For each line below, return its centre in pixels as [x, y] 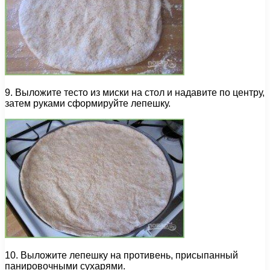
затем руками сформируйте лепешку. [88, 104]
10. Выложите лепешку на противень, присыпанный [121, 256]
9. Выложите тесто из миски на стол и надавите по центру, [135, 93]
